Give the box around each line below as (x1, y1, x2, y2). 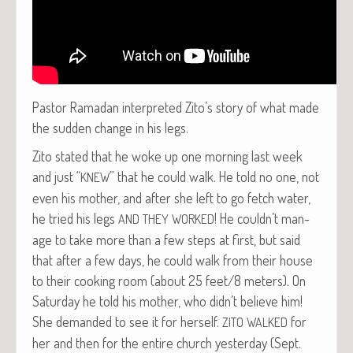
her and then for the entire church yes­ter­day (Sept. (32, 333, 301, 351)
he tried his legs (32, 209, 118, 227)
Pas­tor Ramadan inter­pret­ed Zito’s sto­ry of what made (32, 98, 319, 116)
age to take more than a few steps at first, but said (32, 230, 300, 248)
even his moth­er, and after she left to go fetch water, (32, 188, 310, 206)
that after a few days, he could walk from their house (32, 251, 313, 269)
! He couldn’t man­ (214, 209, 310, 227)
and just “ (32, 167, 80, 185)
